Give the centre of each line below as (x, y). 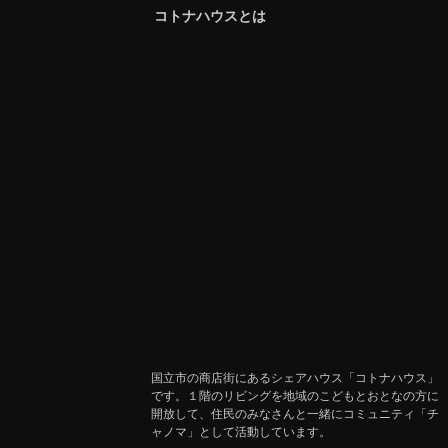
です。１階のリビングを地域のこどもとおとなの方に (294, 396)
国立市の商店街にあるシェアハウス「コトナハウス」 (294, 378)
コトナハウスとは (209, 16)
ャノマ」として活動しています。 (240, 432)
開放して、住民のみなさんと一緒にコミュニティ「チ (294, 414)
